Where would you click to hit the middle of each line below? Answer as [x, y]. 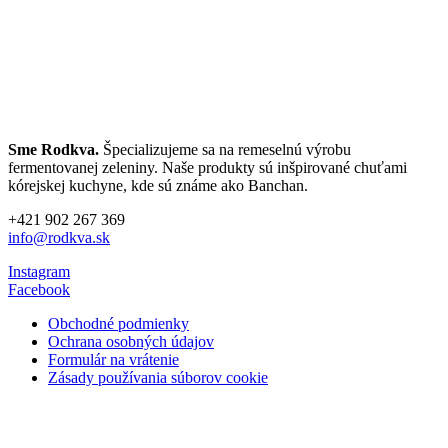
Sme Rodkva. [53, 149]
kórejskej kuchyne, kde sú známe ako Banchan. [158, 185]
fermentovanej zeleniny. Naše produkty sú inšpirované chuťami [207, 167]
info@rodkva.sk [59, 237]
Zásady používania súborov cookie [158, 377]
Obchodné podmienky [118, 323]
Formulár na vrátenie [113, 359]
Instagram [39, 271]
